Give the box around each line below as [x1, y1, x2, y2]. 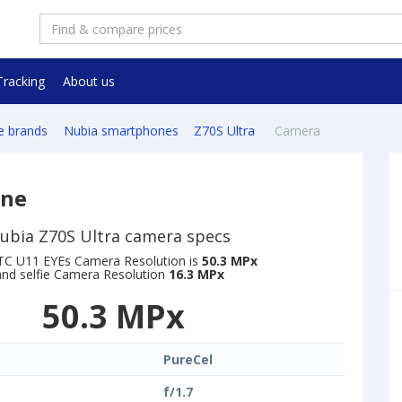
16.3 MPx [168, 266, 224, 284]
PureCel [163, 351, 213, 369]
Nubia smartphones [63, 122, 179, 140]
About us [62, 73, 115, 90]
